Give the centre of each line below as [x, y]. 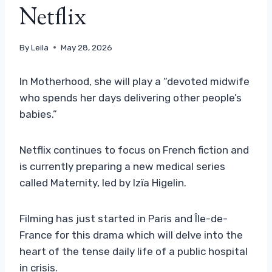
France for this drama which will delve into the [131, 235]
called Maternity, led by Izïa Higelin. [103, 182]
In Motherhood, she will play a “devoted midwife [134, 81]
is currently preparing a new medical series [122, 166]
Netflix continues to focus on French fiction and [134, 150]
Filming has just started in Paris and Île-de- [124, 218]
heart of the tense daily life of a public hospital [134, 251]
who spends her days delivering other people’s [131, 97]
